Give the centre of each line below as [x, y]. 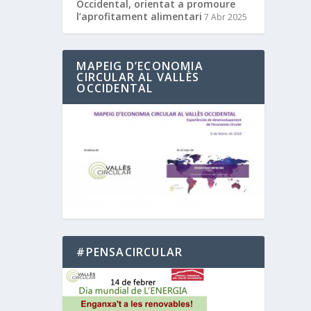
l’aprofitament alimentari [140, 16]
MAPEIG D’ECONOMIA [140, 66]
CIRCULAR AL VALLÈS [138, 77]
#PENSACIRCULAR [130, 252]
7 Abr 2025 [226, 17]
